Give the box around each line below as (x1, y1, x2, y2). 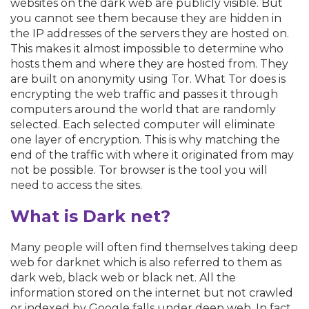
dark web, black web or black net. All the (10, 270, 236, 284)
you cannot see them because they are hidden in (10, 11, 281, 25)
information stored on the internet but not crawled (10, 286, 293, 299)
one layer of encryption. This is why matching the (10, 132, 280, 146)
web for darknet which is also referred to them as (10, 255, 281, 269)
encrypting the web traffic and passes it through (10, 87, 278, 101)
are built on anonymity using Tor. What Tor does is (10, 72, 286, 86)
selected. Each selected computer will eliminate (10, 117, 275, 131)
